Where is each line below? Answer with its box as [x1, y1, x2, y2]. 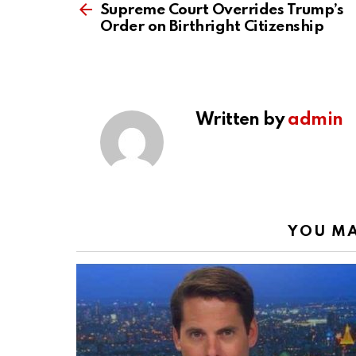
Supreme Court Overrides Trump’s [100, 2, 344, 18]
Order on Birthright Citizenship [100, 19, 324, 35]
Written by [195, 111, 288, 130]
